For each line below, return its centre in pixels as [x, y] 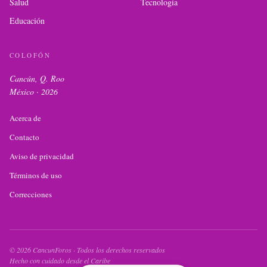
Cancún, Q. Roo [37, 78]
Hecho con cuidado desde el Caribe [60, 260]
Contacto [24, 137]
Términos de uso [36, 175]
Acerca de [25, 118]
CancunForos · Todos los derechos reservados [98, 250]
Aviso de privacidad [42, 156]
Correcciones [31, 194]
